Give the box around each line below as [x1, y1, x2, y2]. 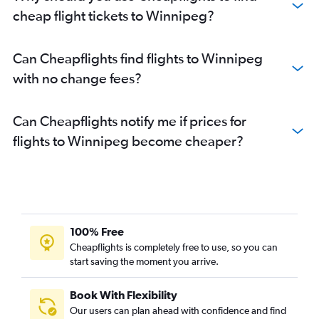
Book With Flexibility [70, 288, 177, 302]
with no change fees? [13, 70, 142, 87]
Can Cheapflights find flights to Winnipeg [13, 50, 263, 67]
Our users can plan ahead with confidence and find [70, 305, 286, 317]
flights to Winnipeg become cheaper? [13, 132, 244, 150]
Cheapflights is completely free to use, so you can [70, 241, 278, 253]
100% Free [70, 225, 124, 239]
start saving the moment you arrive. [70, 256, 219, 268]
